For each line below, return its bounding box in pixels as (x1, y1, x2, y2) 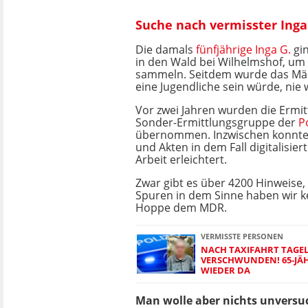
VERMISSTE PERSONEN (201, 231, 283, 241)
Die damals (135, 42, 196, 57)
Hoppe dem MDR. (135, 200, 227, 215)
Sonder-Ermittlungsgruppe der (135, 115, 298, 130)
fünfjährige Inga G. (196, 42, 291, 57)
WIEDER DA (201, 264, 250, 276)
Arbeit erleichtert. (135, 152, 227, 167)
